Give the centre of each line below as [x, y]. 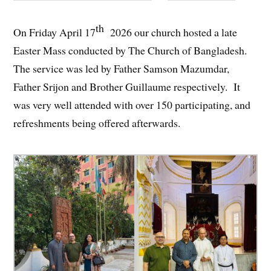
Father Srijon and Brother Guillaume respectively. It [127, 87]
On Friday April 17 [55, 32]
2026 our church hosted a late [171, 32]
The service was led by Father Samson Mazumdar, [122, 69]
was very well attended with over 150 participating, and [132, 105]
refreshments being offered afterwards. [97, 123]
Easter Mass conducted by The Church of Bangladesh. [130, 51]
